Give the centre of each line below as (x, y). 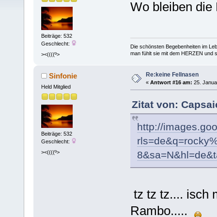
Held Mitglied (56, 86)
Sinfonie (63, 76)
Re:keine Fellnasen (172, 74)
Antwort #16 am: (171, 82)
